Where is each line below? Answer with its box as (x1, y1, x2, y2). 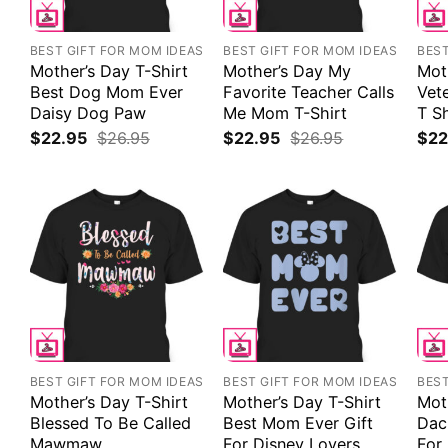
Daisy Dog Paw (29, 103, 146, 124)
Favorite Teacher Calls (223, 82, 395, 103)
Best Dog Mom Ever (29, 82, 183, 103)
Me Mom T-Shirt (223, 103, 348, 124)
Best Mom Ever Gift (223, 412, 374, 433)
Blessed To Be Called (29, 412, 191, 433)
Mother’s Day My (223, 61, 352, 82)
